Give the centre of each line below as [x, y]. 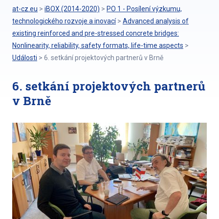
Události [25, 58]
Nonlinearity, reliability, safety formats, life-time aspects [98, 45]
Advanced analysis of [156, 21]
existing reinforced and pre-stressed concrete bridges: [96, 33]
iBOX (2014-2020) [72, 9]
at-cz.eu [25, 9]
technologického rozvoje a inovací [64, 21]
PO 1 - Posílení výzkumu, [144, 9]
